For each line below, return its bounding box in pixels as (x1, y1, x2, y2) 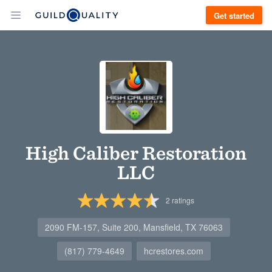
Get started (214, 9, 254, 21)
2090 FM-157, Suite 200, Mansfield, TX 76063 (44, 221, 223, 233)
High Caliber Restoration (25, 141, 246, 165)
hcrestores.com (143, 245, 203, 257)
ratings (170, 195, 195, 205)
